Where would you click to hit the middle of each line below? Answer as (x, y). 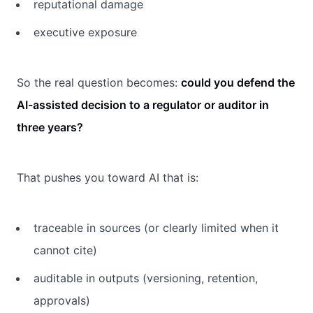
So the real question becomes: (99, 82)
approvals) (62, 300)
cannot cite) (65, 250)
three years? (50, 127)
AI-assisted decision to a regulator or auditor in (143, 104)
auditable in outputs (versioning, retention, (146, 278)
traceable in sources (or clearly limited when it (156, 227)
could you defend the (238, 82)
